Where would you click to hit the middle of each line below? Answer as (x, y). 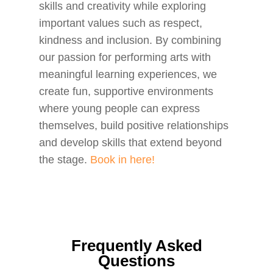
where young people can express (120, 108)
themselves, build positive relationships (134, 126)
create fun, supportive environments (126, 91)
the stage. (65, 160)
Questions (136, 261)
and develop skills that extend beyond (131, 143)
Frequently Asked (136, 246)
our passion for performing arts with (125, 57)
